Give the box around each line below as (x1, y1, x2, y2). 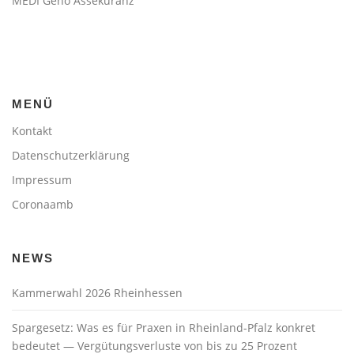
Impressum (12, 172, 72, 188)
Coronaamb (12, 197, 73, 213)
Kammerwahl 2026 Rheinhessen (12, 285, 183, 301)
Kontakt (12, 123, 52, 139)
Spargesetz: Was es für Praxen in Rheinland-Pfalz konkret (12, 320, 315, 336)
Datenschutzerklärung (12, 148, 130, 164)
